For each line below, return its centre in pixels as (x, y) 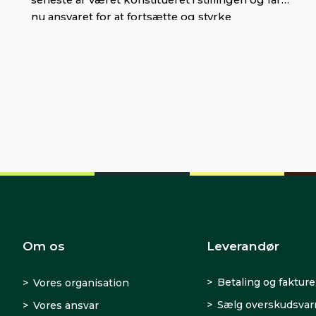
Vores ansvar (66, 306)
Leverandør (243, 246)
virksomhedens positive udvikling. (121, 34)
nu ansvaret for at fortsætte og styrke (131, 17)
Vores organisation (81, 283)
